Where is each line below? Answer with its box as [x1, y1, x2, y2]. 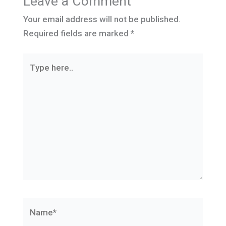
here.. [22, 69, 44, 79]
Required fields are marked [23, 28, 131, 39]
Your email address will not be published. [23, 14, 181, 25]
